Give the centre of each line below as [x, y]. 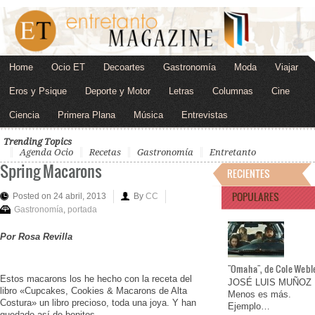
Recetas [105, 152]
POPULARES [255, 196]
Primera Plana [86, 115]
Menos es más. [259, 295]
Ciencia [24, 115]
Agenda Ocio [46, 152]
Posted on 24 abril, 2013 [59, 196]
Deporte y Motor [118, 91]
